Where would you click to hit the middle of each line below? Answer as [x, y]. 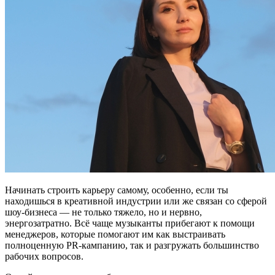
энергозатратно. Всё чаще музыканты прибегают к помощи [130, 223]
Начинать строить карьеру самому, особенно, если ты [117, 190]
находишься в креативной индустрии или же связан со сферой [136, 201]
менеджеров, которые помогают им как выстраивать [115, 234]
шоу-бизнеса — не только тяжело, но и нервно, [103, 212]
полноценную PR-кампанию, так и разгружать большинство [132, 245]
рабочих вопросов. [44, 256]
